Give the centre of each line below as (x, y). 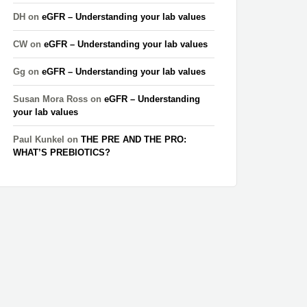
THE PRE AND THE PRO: (134, 140)
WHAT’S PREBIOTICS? (62, 153)
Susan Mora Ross (51, 99)
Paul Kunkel (39, 140)
